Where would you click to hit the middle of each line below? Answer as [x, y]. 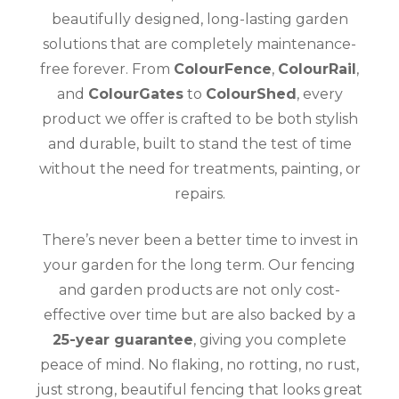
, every [319, 94]
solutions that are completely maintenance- [199, 44]
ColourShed [251, 94]
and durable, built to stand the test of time [199, 143]
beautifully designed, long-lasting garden [199, 19]
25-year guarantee [123, 339]
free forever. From [107, 69]
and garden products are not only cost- [199, 289]
